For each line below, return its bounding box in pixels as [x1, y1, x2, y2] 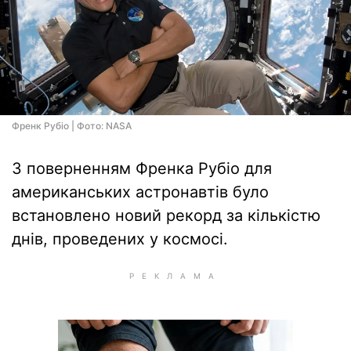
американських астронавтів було [12, 183, 269, 201]
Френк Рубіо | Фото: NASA [12, 120, 132, 132]
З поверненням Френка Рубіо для [12, 159, 272, 178]
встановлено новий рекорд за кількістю [12, 206, 320, 225]
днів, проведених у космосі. [12, 230, 228, 248]
